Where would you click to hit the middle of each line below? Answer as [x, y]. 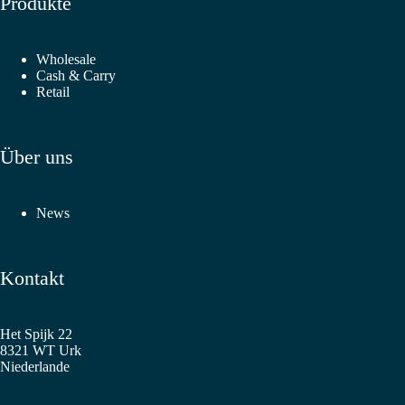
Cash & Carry [76, 76]
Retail [53, 92]
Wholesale [66, 60]
